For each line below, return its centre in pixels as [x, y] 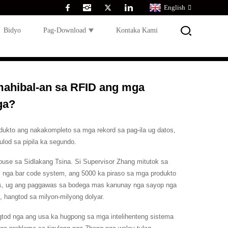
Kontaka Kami [137, 30]
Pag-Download [65, 30]
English [175, 7]
